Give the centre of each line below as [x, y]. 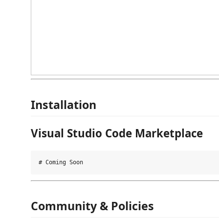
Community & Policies [92, 206]
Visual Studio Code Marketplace [117, 133]
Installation [64, 104]
